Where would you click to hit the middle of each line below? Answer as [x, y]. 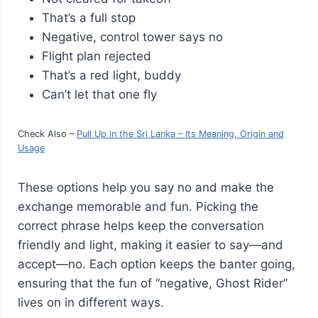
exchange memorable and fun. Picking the [138, 206]
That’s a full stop [88, 17]
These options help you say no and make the [146, 187]
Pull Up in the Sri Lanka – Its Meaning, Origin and [180, 133]
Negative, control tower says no [132, 37]
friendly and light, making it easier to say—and [150, 245]
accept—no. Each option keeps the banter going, [156, 264]
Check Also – [47, 133]
